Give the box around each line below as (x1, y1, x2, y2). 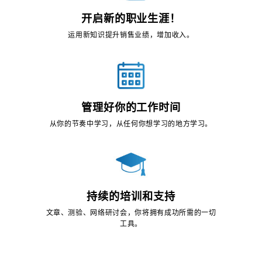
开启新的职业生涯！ (81, 11, 181, 26)
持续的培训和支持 (87, 189, 175, 204)
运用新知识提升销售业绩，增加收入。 (68, 30, 194, 40)
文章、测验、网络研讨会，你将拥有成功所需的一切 (46, 208, 216, 218)
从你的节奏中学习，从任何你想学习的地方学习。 (49, 119, 213, 129)
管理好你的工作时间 (81, 100, 181, 115)
